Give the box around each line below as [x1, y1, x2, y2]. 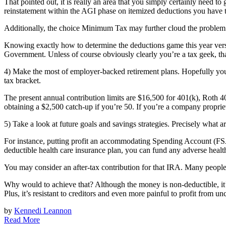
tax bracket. [4, 76, 41, 85]
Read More [4, 215, 40, 224]
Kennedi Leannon [14, 206, 72, 215]
